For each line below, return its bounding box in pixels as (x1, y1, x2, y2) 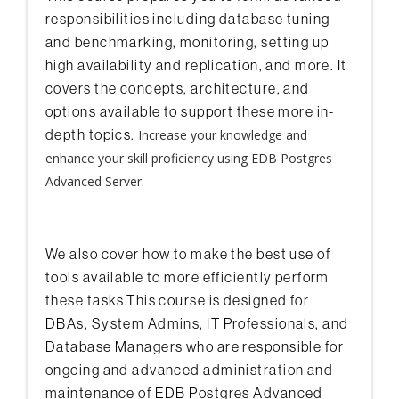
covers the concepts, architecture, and (45, 80, 310, 97)
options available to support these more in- (45, 103, 335, 120)
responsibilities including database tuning (45, 11, 330, 28)
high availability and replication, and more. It (45, 57, 347, 74)
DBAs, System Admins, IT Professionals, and (45, 315, 349, 332)
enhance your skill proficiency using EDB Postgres (45, 150, 332, 167)
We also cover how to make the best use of (45, 246, 331, 263)
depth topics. (45, 126, 139, 143)
